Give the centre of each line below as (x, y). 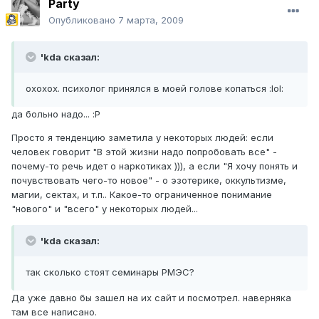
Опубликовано (83, 20)
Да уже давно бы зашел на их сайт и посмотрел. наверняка (151, 298)
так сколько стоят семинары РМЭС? (110, 272)
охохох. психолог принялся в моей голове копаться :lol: (155, 89)
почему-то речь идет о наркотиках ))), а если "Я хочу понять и (155, 166)
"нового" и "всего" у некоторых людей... (105, 209)
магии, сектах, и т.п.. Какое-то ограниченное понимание (142, 195)
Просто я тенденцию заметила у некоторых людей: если (142, 138)
